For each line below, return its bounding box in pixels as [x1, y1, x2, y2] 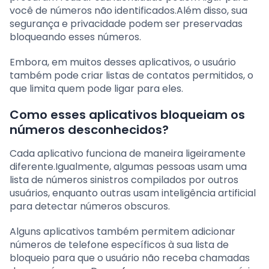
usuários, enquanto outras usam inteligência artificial [10, 186, 256, 200]
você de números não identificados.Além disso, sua [10, 3, 247, 17]
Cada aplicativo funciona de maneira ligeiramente [10, 146, 246, 160]
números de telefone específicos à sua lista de [10, 237, 229, 252]
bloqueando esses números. [10, 29, 141, 44]
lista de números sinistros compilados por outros [10, 172, 238, 187]
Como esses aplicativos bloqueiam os [10, 106, 245, 123]
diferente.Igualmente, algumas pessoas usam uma [10, 159, 247, 174]
